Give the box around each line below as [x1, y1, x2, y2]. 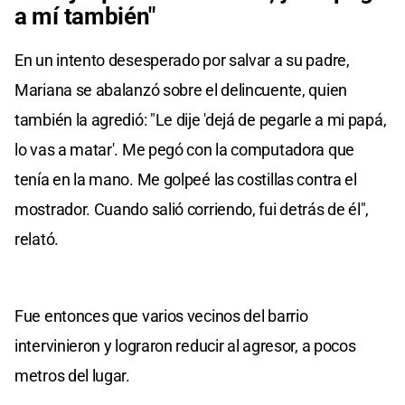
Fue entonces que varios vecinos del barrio [14, 306, 308, 325]
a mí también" [14, 2, 156, 30]
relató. [14, 229, 59, 249]
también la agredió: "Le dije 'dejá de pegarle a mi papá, [14, 109, 387, 129]
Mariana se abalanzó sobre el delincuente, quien [14, 80, 347, 99]
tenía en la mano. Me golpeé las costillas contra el [14, 169, 357, 189]
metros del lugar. [14, 365, 130, 385]
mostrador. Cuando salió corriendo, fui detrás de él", [14, 199, 370, 219]
